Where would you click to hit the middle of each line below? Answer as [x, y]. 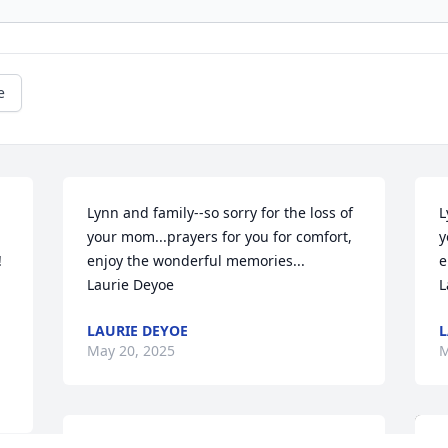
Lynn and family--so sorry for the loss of [220, 213]
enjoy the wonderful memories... [196, 261]
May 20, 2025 [131, 351]
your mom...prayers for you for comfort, [220, 237]
